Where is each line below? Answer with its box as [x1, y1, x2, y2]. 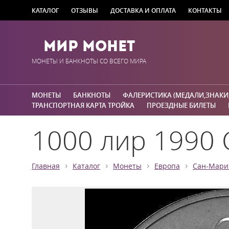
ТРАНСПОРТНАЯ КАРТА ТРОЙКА [32, 101, 134, 110]
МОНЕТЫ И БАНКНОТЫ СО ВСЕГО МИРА [32, 57, 146, 65]
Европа [154, 162, 180, 171]
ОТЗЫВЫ [71, 6, 98, 14]
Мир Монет [43, 37, 135, 55]
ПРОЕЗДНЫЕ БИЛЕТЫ [147, 101, 216, 110]
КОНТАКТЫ [188, 6, 222, 14]
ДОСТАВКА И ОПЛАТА [110, 6, 176, 14]
